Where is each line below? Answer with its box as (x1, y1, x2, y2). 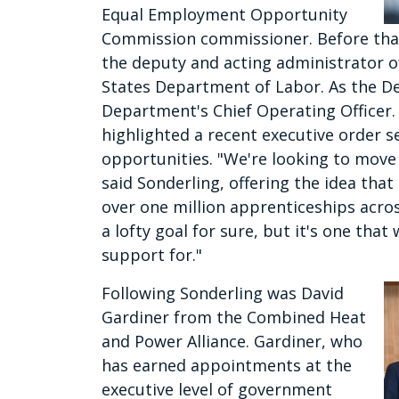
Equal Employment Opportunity (102, 4, 347, 26)
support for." (102, 244, 202, 266)
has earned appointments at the (102, 354, 352, 377)
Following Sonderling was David (102, 282, 344, 305)
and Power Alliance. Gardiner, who (102, 330, 362, 353)
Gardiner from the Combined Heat (102, 306, 366, 329)
